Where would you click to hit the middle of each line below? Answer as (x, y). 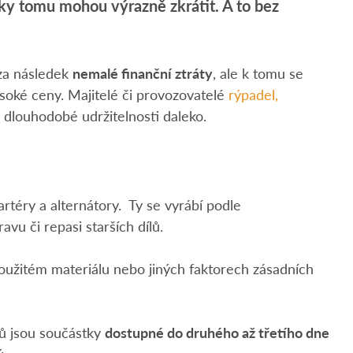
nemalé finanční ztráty (143, 73)
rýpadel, (253, 94)
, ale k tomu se (258, 73)
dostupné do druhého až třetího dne (217, 332)
